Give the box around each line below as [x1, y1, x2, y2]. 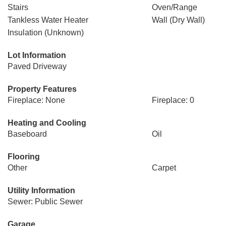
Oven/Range [151, 3, 197, 12]
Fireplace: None [8, 96, 65, 104]
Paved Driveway [8, 62, 67, 71]
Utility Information [8, 186, 75, 195]
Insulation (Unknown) [8, 28, 84, 37]
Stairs [8, 3, 28, 12]
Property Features [8, 85, 77, 93]
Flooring [8, 152, 40, 161]
